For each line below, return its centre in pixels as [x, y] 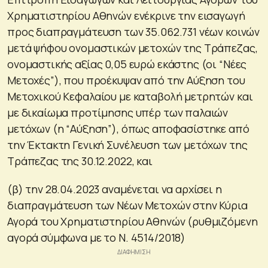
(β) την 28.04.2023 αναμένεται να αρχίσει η [115, 189]
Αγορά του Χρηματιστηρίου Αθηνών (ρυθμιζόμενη [133, 221]
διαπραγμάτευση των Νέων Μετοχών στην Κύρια [127, 205]
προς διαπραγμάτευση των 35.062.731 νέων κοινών [134, 31]
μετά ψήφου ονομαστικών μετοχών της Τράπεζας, [133, 48]
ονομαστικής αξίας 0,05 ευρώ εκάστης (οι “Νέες [127, 64]
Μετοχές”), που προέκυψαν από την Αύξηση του [126, 80]
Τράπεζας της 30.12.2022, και [80, 161]
